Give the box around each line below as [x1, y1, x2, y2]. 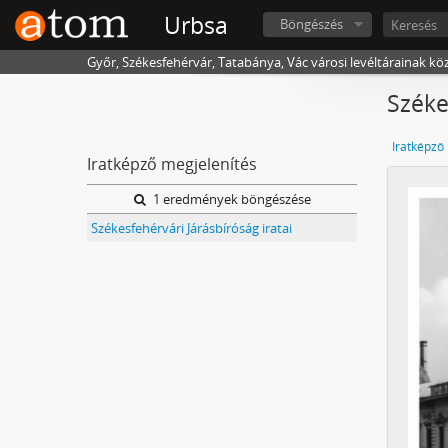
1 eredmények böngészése [149, 190, 311, 208]
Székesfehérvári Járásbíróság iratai [91, 219, 292, 237]
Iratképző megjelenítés [87, 153, 257, 175]
